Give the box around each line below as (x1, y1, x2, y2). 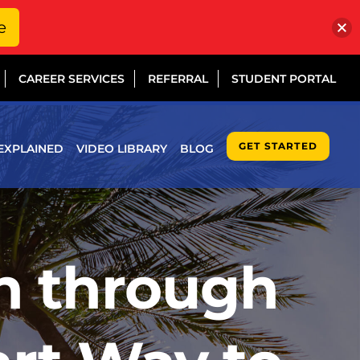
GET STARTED (238, 140, 317, 153)
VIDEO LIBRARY (76, 141, 167, 156)
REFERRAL (148, 72, 208, 86)
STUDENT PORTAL (231, 72, 336, 86)
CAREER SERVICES (18, 72, 125, 86)
